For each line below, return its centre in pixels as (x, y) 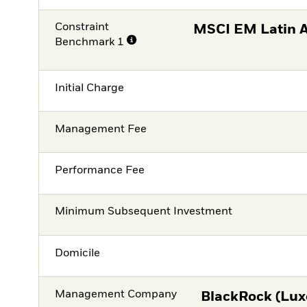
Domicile (78, 253)
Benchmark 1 (90, 43)
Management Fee (101, 129)
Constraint (82, 28)
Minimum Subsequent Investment (144, 212)
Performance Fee (100, 171)
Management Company (116, 294)
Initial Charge (90, 88)
